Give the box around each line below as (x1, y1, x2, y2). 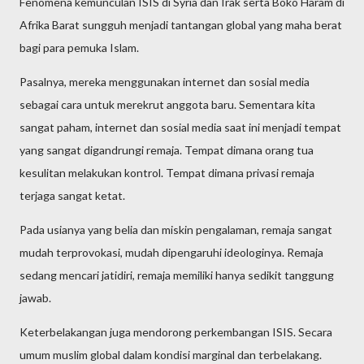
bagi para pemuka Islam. (19, 41, 139, 54)
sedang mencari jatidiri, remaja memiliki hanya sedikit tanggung (19, 268, 334, 282)
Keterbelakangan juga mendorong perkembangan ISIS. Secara (19, 325, 332, 339)
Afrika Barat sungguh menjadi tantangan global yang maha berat (19, 18, 342, 32)
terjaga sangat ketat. (19, 188, 125, 202)
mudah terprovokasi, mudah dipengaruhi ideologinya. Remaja (19, 245, 323, 259)
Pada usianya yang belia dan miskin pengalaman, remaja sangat (19, 223, 332, 236)
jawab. (19, 291, 51, 305)
